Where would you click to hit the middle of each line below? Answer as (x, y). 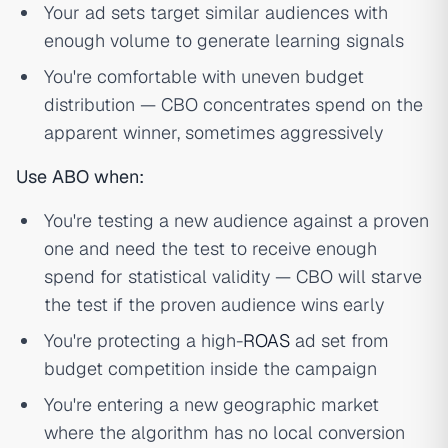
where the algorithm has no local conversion (224, 432)
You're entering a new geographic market (211, 404)
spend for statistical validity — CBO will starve (233, 276)
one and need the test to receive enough (210, 248)
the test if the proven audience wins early (214, 304)
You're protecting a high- (143, 340)
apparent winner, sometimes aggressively (213, 132)
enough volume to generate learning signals (224, 40)
